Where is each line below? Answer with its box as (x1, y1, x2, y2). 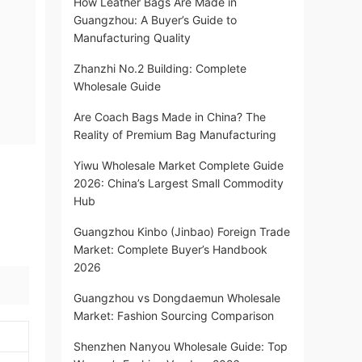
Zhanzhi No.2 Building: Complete (74, 61, 246, 75)
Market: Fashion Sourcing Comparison (74, 309, 274, 322)
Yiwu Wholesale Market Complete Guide (74, 158, 284, 172)
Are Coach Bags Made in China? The (74, 110, 266, 124)
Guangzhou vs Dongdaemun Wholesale (74, 291, 280, 305)
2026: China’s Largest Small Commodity (74, 176, 284, 190)
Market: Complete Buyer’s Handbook (74, 242, 267, 256)
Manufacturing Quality (74, 31, 191, 44)
